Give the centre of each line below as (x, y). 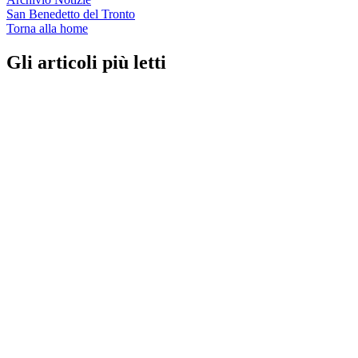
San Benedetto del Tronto (71, 14)
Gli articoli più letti (86, 62)
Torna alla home (47, 28)
